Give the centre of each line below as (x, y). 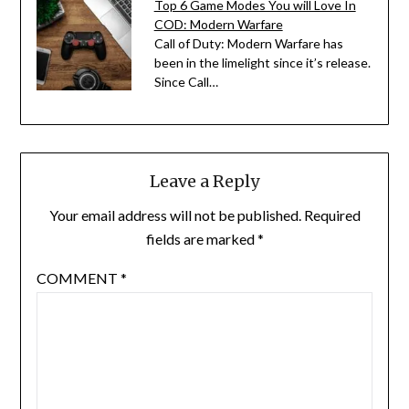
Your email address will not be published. (175, 215)
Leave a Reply (204, 182)
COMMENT (78, 278)
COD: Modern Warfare (218, 24)
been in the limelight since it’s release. (262, 62)
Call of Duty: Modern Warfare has (248, 43)
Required (332, 215)
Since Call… (186, 81)
